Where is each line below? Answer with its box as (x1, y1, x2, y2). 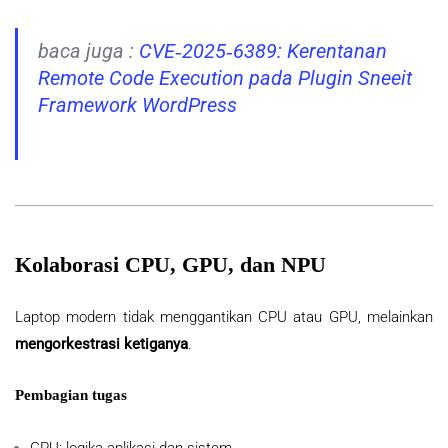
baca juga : (38, 40, 139, 64)
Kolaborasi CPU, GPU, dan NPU (15, 252, 326, 278)
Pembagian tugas (15, 387, 127, 404)
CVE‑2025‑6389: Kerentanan (139, 40, 387, 64)
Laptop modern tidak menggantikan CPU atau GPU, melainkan (15, 308, 433, 327)
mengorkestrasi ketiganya (15, 335, 188, 354)
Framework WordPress (38, 94, 237, 118)
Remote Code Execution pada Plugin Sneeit (38, 67, 412, 91)
